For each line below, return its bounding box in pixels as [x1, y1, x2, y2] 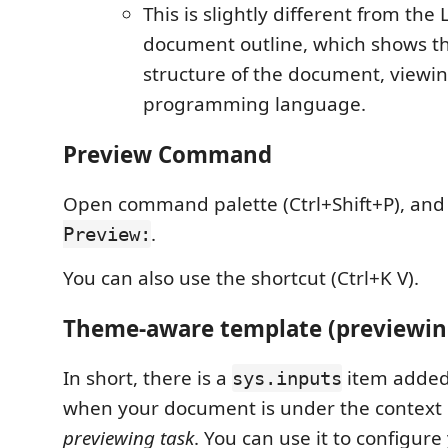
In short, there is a [63, 365, 232, 392]
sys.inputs [232, 367, 342, 390]
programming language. [143, 91, 366, 118]
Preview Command [63, 138, 272, 170]
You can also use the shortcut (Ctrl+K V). [63, 265, 419, 292]
